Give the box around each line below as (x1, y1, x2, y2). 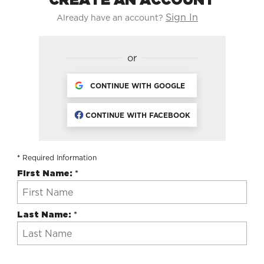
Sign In (166, 12, 198, 23)
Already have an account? (57, 13, 163, 22)
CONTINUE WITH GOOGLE (90, 81, 186, 90)
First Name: (17, 169, 75, 178)
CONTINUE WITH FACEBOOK (85, 110, 190, 120)
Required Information (20, 153, 97, 162)
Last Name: (17, 210, 74, 219)
